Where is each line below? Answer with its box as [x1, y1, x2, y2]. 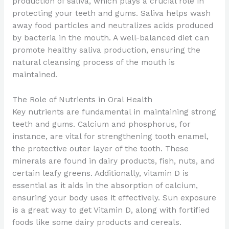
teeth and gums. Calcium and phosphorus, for [12, 120, 191, 129]
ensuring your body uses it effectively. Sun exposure [12, 193, 216, 203]
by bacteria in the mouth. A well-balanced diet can [12, 33, 209, 43]
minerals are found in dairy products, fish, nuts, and [12, 156, 215, 166]
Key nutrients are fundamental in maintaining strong [12, 107, 216, 117]
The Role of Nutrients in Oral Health [12, 95, 152, 105]
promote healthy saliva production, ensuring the [12, 45, 200, 55]
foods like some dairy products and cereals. [12, 218, 181, 227]
